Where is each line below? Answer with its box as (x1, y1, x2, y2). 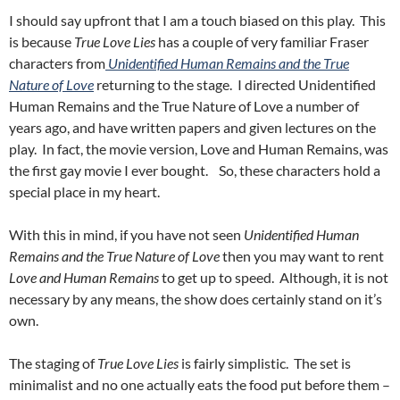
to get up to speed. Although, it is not (162, 269, 388, 287)
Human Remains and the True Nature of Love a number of (9, 97, 359, 115)
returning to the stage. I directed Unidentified (94, 76, 376, 94)
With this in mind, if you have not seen (9, 226, 244, 244)
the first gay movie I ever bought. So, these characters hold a (9, 162, 380, 179)
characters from (9, 54, 105, 72)
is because (9, 33, 74, 51)
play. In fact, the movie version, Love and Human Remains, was (9, 140, 388, 158)
